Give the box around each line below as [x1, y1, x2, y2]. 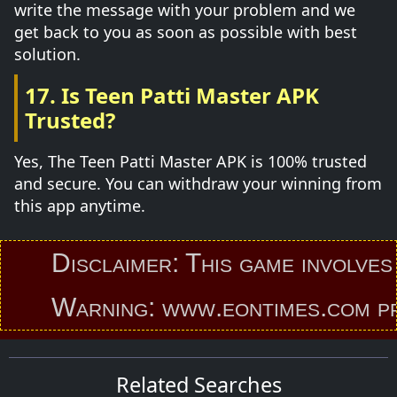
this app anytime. [14, 195, 145, 216]
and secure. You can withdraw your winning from [14, 173, 382, 194]
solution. [14, 43, 81, 65]
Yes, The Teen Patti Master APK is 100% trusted [14, 151, 367, 172]
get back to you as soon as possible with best [14, 21, 357, 43]
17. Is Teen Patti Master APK [25, 81, 319, 110]
